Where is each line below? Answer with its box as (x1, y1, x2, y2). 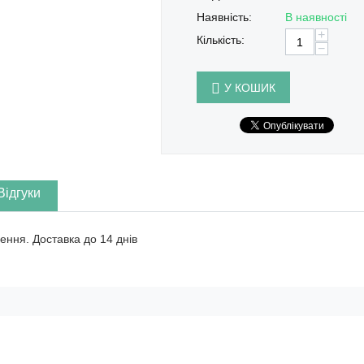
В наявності (284, 11, 347, 24)
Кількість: (196, 33, 245, 46)
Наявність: (196, 11, 252, 24)
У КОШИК (223, 81, 275, 94)
